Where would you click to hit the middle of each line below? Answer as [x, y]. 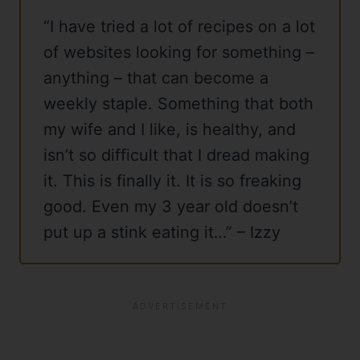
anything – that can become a [156, 78]
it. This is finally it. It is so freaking [172, 181]
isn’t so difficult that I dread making [176, 155]
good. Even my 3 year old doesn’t [171, 207]
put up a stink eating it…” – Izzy [162, 233]
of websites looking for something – [179, 53]
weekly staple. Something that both [178, 104]
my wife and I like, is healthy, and [170, 130]
